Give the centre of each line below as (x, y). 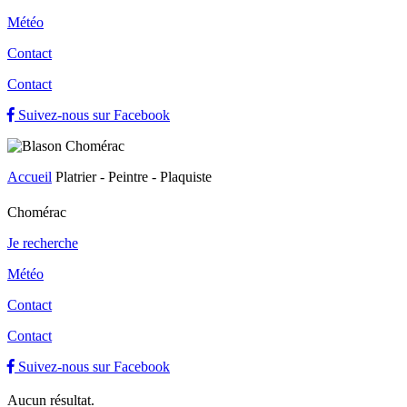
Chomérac (37, 213)
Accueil (30, 177)
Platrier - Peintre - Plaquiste (134, 177)
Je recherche (43, 243)
